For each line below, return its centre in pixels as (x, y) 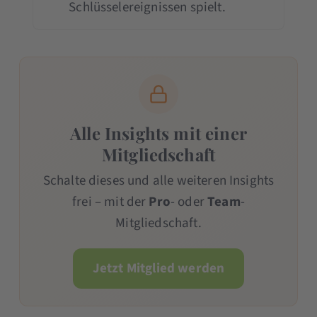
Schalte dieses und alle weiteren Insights (158, 180)
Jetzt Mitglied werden (158, 268)
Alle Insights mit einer (158, 133)
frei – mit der (111, 202)
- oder (189, 202)
